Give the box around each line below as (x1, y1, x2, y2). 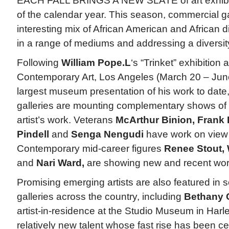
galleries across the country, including (16, 191, 184, 202)
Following (16, 57, 61, 68)
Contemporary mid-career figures (16, 143, 164, 154)
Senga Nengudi (71, 129, 144, 140)
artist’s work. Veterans (16, 114, 116, 126)
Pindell (16, 129, 49, 140)
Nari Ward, (36, 157, 84, 169)
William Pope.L (61, 57, 131, 68)
